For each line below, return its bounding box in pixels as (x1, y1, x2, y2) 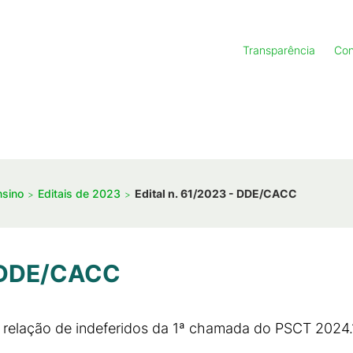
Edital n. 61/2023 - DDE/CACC (135, 186, 297, 200)
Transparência (243, 43, 315, 57)
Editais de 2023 (38, 186, 121, 200)
